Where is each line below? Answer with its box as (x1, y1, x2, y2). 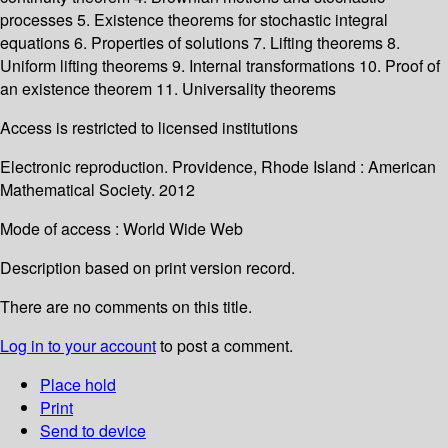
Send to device (40, 419, 146, 443)
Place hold (40, 373, 116, 397)
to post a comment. (156, 334, 293, 358)
